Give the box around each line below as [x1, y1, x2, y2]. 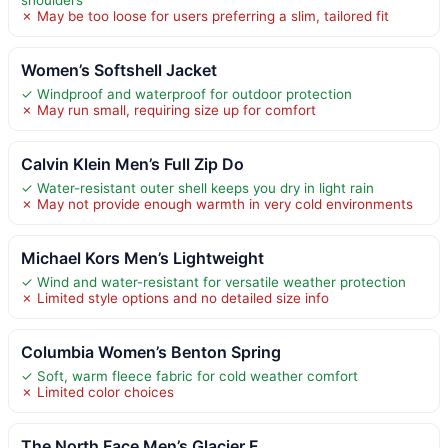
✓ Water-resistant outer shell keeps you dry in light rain [21, 179, 374, 196]
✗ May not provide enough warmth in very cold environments [21, 195, 413, 212]
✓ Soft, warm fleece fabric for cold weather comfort [21, 367, 358, 384]
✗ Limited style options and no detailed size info [21, 289, 329, 306]
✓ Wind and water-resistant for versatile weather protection [21, 273, 406, 290]
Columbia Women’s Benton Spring [21, 341, 281, 362]
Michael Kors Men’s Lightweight [21, 247, 264, 268]
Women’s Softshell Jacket [21, 59, 217, 80]
